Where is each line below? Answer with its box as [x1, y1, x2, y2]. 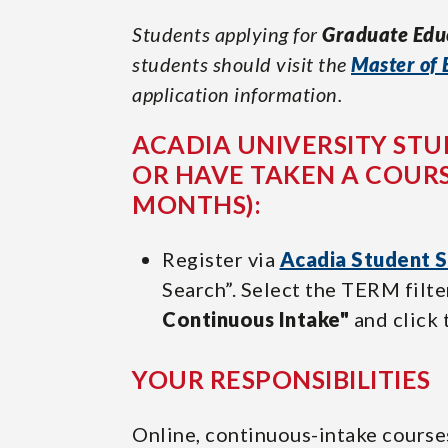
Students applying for [132, 22, 322, 46]
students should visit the [132, 52, 351, 76]
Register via [162, 247, 280, 271]
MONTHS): [132, 189, 261, 219]
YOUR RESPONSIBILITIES [132, 364, 431, 394]
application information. [132, 82, 342, 106]
